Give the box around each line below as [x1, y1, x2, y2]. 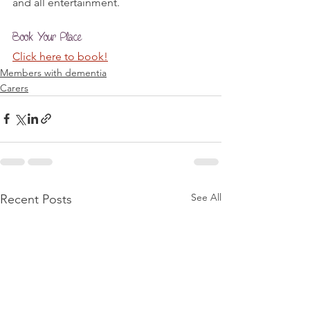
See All [191, 190, 221, 203]
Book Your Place [12, 28, 82, 45]
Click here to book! [12, 49, 108, 63]
